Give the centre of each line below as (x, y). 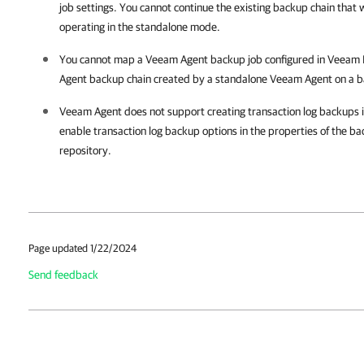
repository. (85, 150)
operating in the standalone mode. (140, 27)
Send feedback (63, 275)
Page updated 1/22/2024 (82, 248)
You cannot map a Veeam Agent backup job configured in (193, 59)
